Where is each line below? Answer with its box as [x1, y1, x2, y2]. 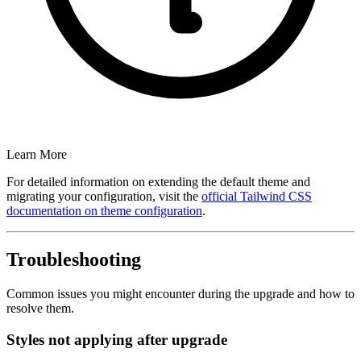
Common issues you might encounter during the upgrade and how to [6, 287, 355, 301]
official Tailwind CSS [201, 189, 312, 204]
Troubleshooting [6, 249, 141, 271]
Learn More [6, 147, 67, 162]
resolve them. [6, 301, 74, 316]
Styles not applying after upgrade [6, 330, 227, 348]
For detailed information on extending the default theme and [6, 175, 310, 189]
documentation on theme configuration [6, 204, 202, 218]
